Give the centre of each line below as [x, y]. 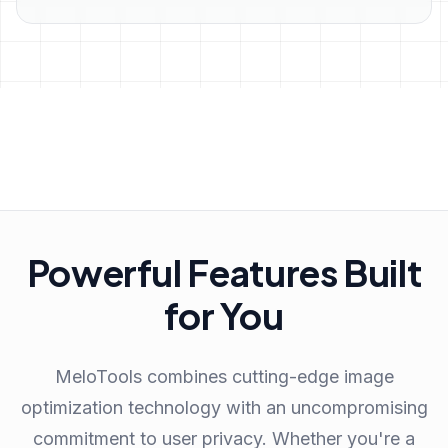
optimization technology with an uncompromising [224, 407]
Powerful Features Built [224, 272]
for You [224, 315]
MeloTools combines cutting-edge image [224, 376]
